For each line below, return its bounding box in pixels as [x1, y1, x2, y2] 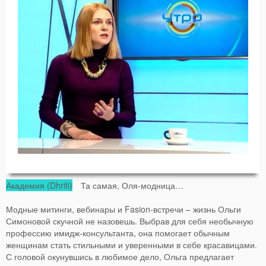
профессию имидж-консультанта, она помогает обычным [6, 227, 230, 239]
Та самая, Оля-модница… [72, 179, 183, 192]
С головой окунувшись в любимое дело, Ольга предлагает [6, 251, 234, 263]
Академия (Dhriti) [6, 179, 72, 192]
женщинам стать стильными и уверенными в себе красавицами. [6, 239, 257, 251]
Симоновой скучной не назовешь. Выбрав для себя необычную [6, 215, 254, 227]
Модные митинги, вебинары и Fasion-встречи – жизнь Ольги [6, 203, 241, 216]
